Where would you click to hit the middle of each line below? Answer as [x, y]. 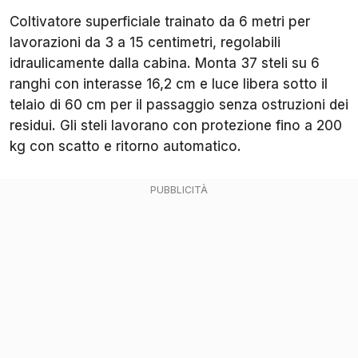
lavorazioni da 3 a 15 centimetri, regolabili [145, 42]
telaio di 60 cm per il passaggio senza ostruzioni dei [179, 104]
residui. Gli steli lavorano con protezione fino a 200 [176, 125]
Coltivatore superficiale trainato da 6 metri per [160, 21]
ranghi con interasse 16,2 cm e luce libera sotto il [169, 84]
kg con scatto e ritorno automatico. [125, 146]
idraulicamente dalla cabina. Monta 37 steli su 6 [165, 63]
